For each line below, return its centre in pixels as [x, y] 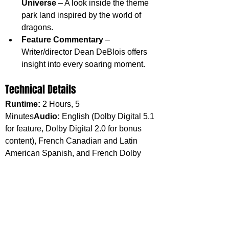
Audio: [47, 116]
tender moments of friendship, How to [73, 217]
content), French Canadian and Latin [72, 141]
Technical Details [41, 89]
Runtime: [23, 104]
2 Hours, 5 [61, 104]
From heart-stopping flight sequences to [78, 205]
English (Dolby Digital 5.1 [108, 116]
